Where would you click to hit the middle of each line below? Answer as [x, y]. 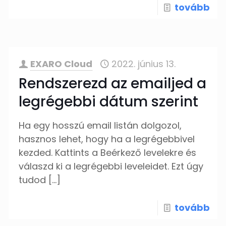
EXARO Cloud [62, 64]
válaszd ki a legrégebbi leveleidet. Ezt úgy [111, 166]
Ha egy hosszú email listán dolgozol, [100, 125]
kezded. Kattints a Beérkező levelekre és [108, 153]
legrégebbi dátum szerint [109, 102]
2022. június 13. [144, 64]
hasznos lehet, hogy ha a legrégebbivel [107, 139]
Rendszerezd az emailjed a [113, 83]
